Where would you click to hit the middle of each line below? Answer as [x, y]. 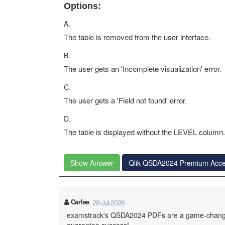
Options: [82, 6]
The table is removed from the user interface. [137, 37]
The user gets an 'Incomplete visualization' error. [143, 69]
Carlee [79, 202]
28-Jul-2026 [108, 202]
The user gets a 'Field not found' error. [125, 100]
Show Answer [92, 163]
